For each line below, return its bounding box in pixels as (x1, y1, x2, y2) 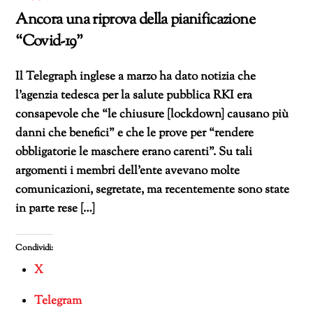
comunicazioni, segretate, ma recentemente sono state (15, 181, 290, 198)
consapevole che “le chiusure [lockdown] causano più (15, 105, 289, 123)
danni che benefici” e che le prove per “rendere (15, 124, 254, 142)
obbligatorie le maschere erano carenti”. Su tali (15, 143, 253, 161)
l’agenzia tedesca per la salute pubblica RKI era (15, 87, 253, 104)
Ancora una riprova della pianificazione (15, 9, 255, 31)
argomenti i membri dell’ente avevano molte (15, 162, 240, 180)
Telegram (34, 292, 82, 310)
